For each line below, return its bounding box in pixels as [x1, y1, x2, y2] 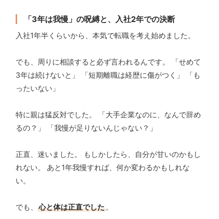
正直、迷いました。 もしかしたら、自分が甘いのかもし [16, 150, 201, 159]
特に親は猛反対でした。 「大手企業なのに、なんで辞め [16, 110, 201, 120]
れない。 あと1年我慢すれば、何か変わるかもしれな [16, 163, 190, 173]
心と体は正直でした [39, 202, 105, 212]
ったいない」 [16, 84, 60, 93]
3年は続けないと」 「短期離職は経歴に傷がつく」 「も [16, 70, 200, 80]
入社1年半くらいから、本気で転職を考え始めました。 [16, 31, 195, 41]
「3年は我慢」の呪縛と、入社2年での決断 [24, 14, 175, 24]
